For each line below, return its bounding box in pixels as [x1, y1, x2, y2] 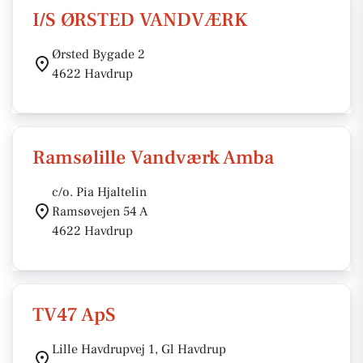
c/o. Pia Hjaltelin [52, 184, 147, 200]
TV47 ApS [32, 302, 116, 327]
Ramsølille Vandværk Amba [32, 145, 274, 170]
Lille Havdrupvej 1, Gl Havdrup [52, 341, 226, 357]
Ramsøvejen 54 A [52, 203, 147, 220]
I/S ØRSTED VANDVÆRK [32, 7, 248, 32]
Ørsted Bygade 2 [52, 46, 145, 62]
